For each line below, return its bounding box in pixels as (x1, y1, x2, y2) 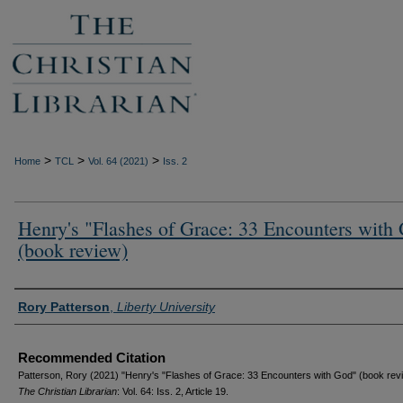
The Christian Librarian (18, 386, 117, 397)
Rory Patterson (18, 300, 110, 314)
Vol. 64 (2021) (88, 156, 148, 166)
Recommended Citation (18, 350, 166, 365)
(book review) (18, 237, 128, 263)
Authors (14, 292, 72, 317)
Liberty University (117, 300, 215, 314)
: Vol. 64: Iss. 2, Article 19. (117, 386, 228, 397)
